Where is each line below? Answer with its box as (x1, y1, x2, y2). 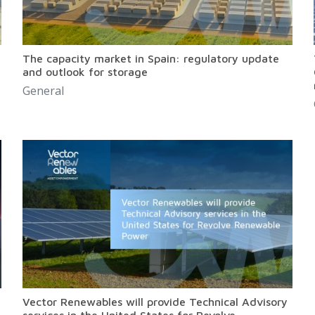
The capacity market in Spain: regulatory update (22, 52, 280, 65)
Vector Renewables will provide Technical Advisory (22, 295, 288, 309)
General (22, 83, 65, 99)
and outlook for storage (22, 65, 148, 79)
